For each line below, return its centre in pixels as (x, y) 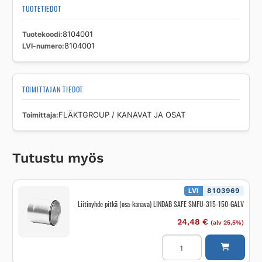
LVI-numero (42, 46)
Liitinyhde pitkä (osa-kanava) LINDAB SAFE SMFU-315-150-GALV (161, 204)
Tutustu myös (58, 158)
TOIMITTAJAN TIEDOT (53, 89)
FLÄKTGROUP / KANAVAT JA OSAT (122, 115)
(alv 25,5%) (227, 223)
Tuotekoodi (41, 35)
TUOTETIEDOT (42, 9)
